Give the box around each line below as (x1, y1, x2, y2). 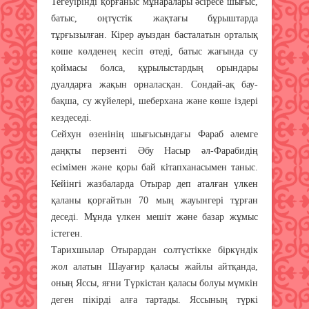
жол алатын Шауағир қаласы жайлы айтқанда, (51, 261, 258, 272)
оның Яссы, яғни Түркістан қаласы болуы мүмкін (51, 277, 258, 288)
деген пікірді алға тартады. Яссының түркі (51, 294, 258, 305)
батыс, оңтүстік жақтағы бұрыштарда (51, 12, 258, 23)
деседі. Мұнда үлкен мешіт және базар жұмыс (51, 211, 258, 222)
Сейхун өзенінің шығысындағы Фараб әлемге (51, 128, 258, 139)
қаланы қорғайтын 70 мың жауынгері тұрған (51, 195, 258, 206)
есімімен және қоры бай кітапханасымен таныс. (51, 161, 258, 172)
